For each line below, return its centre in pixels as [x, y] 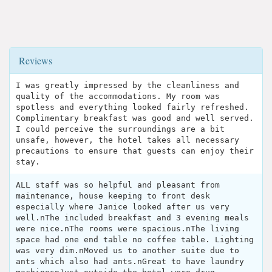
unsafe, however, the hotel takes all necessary [127, 140]
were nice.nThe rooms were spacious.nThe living [127, 228]
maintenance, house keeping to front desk [113, 195]
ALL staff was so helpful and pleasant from [118, 185]
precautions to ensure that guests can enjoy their [135, 151]
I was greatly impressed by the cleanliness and [127, 85]
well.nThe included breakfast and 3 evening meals [132, 217]
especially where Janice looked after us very [123, 206]
